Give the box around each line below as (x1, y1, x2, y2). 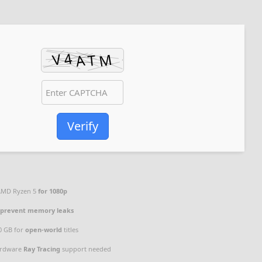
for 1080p (38, 187, 68, 196)
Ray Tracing (23, 244, 61, 254)
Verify (67, 118, 98, 135)
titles (62, 225, 79, 235)
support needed (60, 244, 112, 254)
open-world (25, 225, 63, 235)
